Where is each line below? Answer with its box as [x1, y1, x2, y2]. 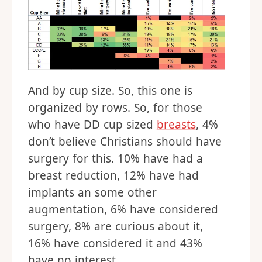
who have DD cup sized [28, 117, 157, 132]
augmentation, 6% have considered [28, 202, 218, 217]
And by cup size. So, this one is [28, 83, 192, 98]
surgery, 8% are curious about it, [28, 219, 203, 234]
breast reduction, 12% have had [28, 168, 199, 183]
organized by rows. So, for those [28, 100, 202, 115]
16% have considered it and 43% [28, 236, 202, 251]
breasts [156, 117, 196, 132]
